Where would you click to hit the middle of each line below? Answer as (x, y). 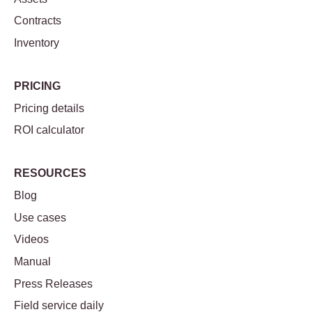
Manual (32, 262)
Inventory (37, 42)
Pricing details (49, 108)
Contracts (38, 21)
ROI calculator (49, 130)
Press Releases (53, 283)
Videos (31, 240)
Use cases (40, 217)
